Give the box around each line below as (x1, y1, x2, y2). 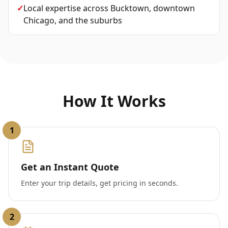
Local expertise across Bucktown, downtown (23, 3, 195, 14)
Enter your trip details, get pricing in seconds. (21, 178, 178, 188)
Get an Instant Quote (21, 161, 119, 173)
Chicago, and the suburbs (23, 15, 122, 26)
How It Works (62, 91, 166, 111)
